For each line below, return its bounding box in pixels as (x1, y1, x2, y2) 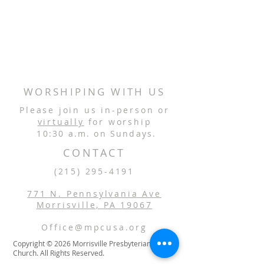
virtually (37, 116, 84, 127)
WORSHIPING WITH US (23, 85, 166, 98)
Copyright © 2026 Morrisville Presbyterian (13, 239, 151, 248)
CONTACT (63, 146, 126, 160)
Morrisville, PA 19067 (36, 199, 153, 210)
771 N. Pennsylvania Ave (27, 188, 161, 199)
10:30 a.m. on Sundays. (37, 128, 157, 139)
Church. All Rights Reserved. (13, 248, 104, 258)
